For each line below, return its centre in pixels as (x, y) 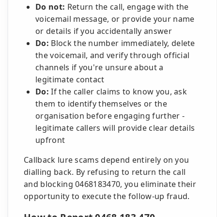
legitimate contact (70, 79)
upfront (50, 140)
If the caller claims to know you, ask (118, 92)
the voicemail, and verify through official (113, 55)
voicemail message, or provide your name (115, 19)
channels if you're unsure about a (100, 67)
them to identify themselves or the (101, 104)
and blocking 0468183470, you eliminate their (110, 184)
